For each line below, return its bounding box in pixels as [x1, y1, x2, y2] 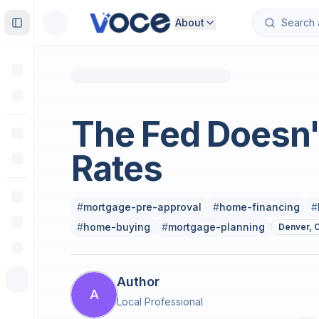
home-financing [219, 201, 300, 213]
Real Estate [94, 111, 150, 123]
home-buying [83, 221, 150, 233]
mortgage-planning [168, 221, 265, 233]
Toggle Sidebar [16, 22, 92, 35]
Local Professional [117, 296, 203, 308]
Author [117, 274, 159, 289]
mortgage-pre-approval [83, 201, 202, 213]
